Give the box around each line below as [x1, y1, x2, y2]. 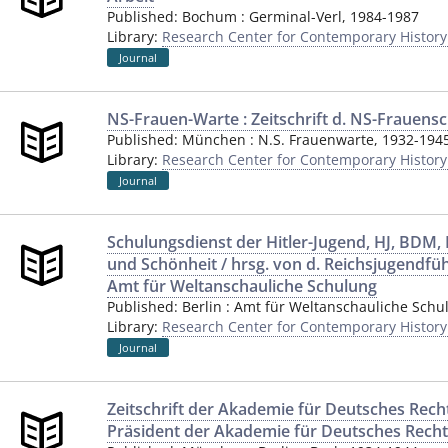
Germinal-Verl [249, 7, 342, 26]
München [182, 130, 246, 149]
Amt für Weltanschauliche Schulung [107, 275, 377, 297]
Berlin [182, 297, 222, 316]
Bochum [182, 7, 237, 26]
